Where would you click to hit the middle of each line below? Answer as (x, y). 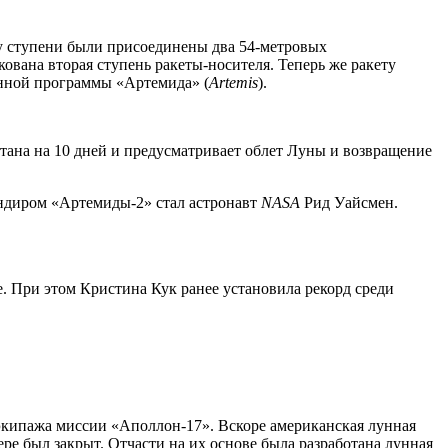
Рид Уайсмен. (351, 202)
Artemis (233, 82)
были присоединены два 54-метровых (197, 46)
